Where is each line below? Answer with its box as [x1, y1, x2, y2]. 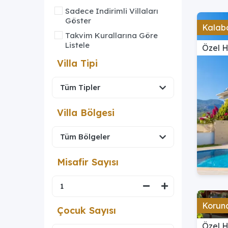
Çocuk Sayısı [57, 204, 116, 216]
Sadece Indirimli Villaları [65, 6, 158, 16]
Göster [65, 15, 91, 25]
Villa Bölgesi [57, 106, 115, 119]
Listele [65, 40, 90, 50]
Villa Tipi [57, 57, 98, 69]
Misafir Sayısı [57, 156, 119, 168]
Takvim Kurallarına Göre [65, 30, 158, 40]
